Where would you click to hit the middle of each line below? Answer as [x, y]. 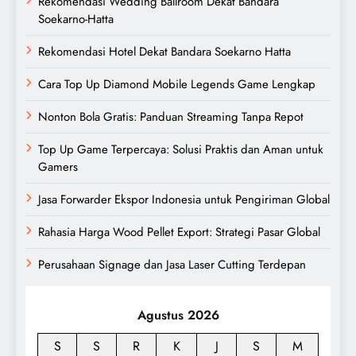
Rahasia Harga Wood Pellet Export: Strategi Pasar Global [179, 232]
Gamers [58, 166]
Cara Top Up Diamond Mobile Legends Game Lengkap [177, 84]
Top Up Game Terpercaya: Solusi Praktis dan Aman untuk [181, 149]
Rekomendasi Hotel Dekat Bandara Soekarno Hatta [164, 51]
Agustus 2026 [178, 315]
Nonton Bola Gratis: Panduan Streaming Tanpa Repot [171, 116]
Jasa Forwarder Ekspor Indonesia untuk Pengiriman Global [184, 199]
